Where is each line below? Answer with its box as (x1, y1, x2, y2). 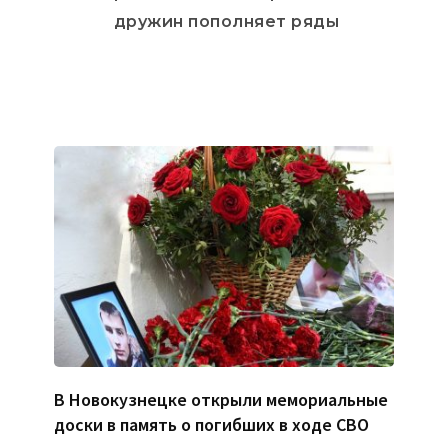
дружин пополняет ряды (113, 12, 339, 31)
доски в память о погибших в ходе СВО (54, 412, 373, 436)
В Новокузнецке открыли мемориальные (54, 387, 388, 411)
